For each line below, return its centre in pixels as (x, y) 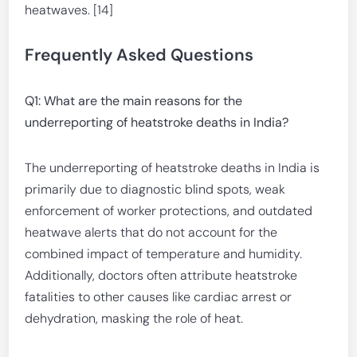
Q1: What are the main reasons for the (134, 101)
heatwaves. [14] (69, 10)
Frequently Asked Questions (139, 55)
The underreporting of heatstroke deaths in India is (173, 168)
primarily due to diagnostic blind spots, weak (155, 189)
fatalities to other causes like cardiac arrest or (159, 297)
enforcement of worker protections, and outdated (169, 211)
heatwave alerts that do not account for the (151, 232)
